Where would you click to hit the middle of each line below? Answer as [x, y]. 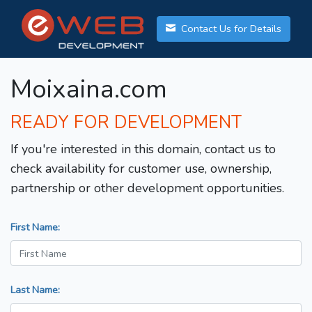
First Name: [35, 227]
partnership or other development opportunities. [147, 188]
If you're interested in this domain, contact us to [143, 149]
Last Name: [35, 290]
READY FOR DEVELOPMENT [126, 123]
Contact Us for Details [230, 29]
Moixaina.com [89, 90]
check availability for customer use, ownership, [141, 169]
